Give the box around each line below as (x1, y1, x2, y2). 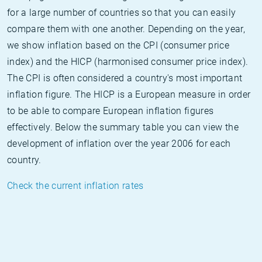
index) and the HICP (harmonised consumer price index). (7, 56, 249, 67)
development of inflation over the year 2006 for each (7, 138, 231, 149)
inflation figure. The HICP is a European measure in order (7, 89, 251, 100)
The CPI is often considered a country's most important (7, 73, 243, 84)
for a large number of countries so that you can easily (7, 7, 236, 18)
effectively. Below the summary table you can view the (7, 122, 239, 133)
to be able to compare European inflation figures (7, 105, 214, 116)
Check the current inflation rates (7, 180, 144, 191)
